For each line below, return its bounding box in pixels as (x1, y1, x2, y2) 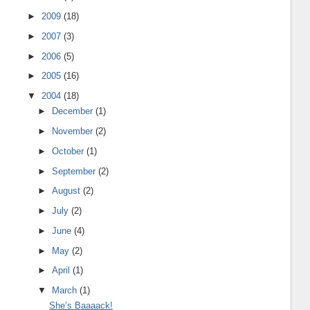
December (52, 106, 96, 117)
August (52, 185, 84, 197)
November (52, 126, 96, 137)
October (52, 145, 87, 156)
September (52, 165, 99, 176)
